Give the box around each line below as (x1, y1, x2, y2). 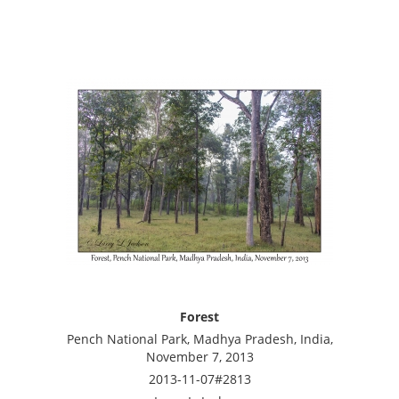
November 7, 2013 (145, 348, 254, 365)
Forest (180, 308, 219, 325)
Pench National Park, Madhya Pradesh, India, (66, 330, 333, 347)
